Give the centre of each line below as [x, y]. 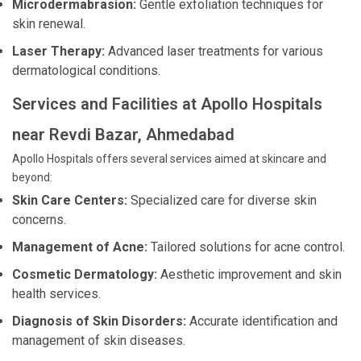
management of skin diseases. [99, 340]
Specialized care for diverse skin [222, 200]
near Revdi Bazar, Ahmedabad [123, 135]
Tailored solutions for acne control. [246, 247]
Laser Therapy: [58, 51]
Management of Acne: [80, 247]
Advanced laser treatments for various [214, 51]
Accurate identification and [262, 321]
